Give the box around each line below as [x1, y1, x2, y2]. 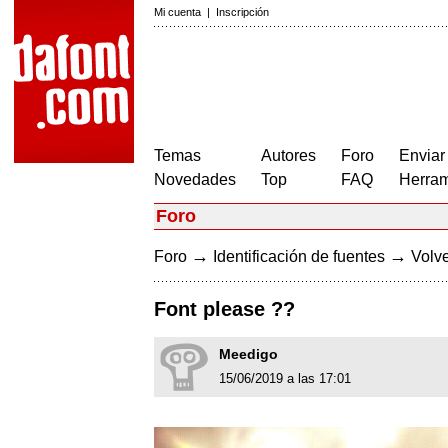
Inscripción [216, 6, 269, 18]
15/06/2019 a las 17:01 [219, 371, 351, 387]
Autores [261, 147, 316, 164]
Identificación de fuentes [213, 248, 385, 265]
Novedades [154, 171, 236, 188]
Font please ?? [154, 298, 295, 321]
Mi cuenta [154, 6, 201, 18]
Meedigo [219, 346, 278, 363]
